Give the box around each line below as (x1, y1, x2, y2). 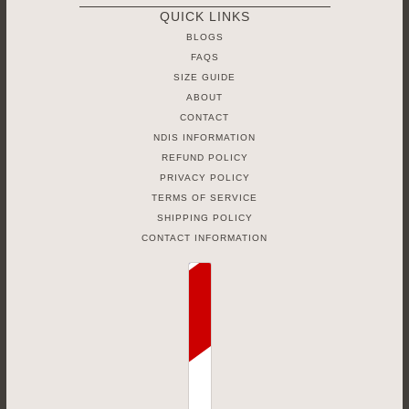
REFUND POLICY (161, 152, 248, 163)
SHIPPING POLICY (156, 213, 253, 224)
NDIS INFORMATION (153, 132, 256, 143)
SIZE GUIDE (173, 72, 236, 83)
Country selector (187, 263, 284, 279)
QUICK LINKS (159, 9, 250, 25)
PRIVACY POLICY (159, 173, 250, 184)
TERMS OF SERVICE (152, 193, 257, 204)
